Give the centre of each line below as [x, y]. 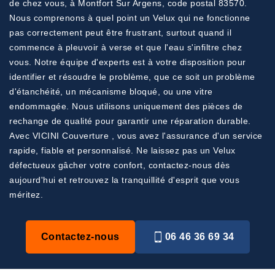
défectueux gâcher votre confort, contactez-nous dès [120, 165]
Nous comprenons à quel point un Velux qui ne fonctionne [130, 18]
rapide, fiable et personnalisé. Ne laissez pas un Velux [122, 150]
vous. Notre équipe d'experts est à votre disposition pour [128, 62]
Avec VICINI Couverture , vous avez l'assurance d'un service [136, 136]
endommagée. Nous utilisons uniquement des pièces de [126, 106]
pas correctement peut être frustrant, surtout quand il [120, 33]
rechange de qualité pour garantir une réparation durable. [130, 121]
